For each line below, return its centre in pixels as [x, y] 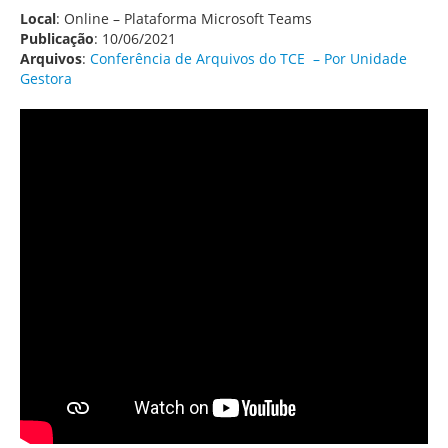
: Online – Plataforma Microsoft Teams [184, 18]
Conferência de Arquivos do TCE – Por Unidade [248, 58]
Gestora [46, 78]
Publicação [57, 38]
